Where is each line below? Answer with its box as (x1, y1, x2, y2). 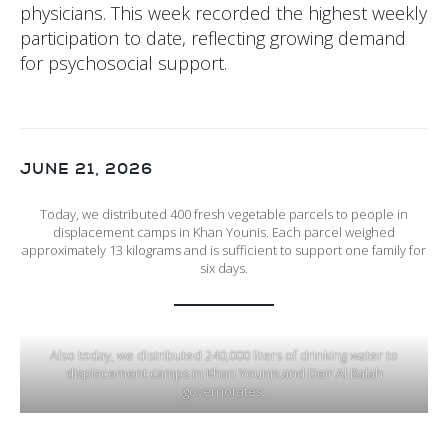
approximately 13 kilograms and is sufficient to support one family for (22, 241, 426, 260)
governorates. (183, 382, 265, 401)
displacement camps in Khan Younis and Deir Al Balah (65, 364, 383, 383)
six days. (200, 259, 248, 278)
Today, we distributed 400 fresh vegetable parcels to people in (40, 205, 408, 224)
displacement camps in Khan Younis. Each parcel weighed (53, 223, 395, 242)
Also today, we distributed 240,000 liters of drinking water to (50, 346, 398, 365)
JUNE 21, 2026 (20, 158, 153, 180)
